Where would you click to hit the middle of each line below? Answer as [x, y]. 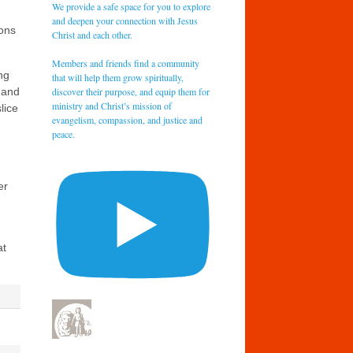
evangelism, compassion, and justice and [128, 119]
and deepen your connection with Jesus [125, 20]
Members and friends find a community [126, 63]
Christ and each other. [93, 34]
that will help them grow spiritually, [118, 77]
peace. [64, 134]
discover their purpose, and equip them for [131, 91]
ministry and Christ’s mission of [112, 105]
